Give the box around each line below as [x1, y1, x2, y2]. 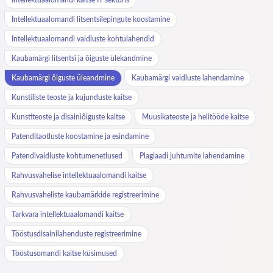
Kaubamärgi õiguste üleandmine [12, 73, 115, 82]
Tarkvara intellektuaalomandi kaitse [12, 210, 124, 219]
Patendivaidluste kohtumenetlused [12, 151, 122, 160]
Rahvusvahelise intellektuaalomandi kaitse [12, 171, 146, 180]
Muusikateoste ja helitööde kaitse [142, 112, 249, 121]
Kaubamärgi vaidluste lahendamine [132, 73, 244, 82]
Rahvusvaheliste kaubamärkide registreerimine [12, 190, 159, 199]
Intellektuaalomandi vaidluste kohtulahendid [12, 34, 154, 43]
